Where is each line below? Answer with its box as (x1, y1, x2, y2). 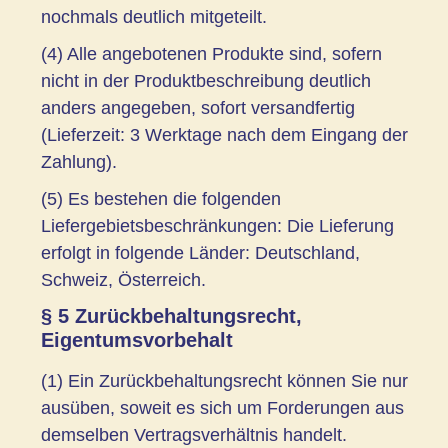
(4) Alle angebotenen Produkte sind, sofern (41, 43, 382, 64)
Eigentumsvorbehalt (41, 328, 233, 351)
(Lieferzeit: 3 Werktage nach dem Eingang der (41, 124, 408, 145)
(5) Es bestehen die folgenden (41, 188, 281, 209)
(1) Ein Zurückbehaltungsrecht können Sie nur (41, 370, 408, 391)
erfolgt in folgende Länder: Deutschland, (41, 242, 360, 263)
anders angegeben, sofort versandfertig (41, 97, 355, 118)
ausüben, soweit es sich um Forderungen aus (41, 397, 404, 418)
